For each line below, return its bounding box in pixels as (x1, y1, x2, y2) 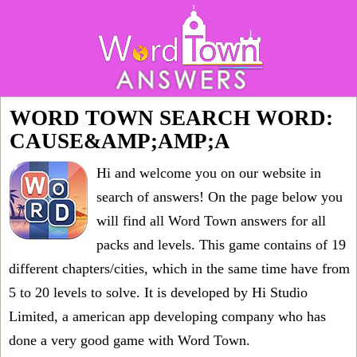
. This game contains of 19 (191, 237, 346, 253)
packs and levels (96, 237, 191, 253)
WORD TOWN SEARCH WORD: (10, 106, 333, 130)
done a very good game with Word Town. (9, 332, 250, 348)
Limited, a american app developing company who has (9, 308, 326, 324)
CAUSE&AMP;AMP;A (10, 129, 230, 153)
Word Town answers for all (168, 213, 326, 229)
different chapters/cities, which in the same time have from (9, 261, 350, 277)
